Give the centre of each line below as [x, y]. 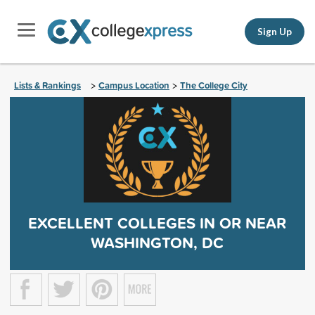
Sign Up [275, 31]
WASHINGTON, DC [157, 243]
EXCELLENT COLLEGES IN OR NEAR [157, 223]
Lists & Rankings [47, 85]
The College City [214, 85]
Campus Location [134, 85]
